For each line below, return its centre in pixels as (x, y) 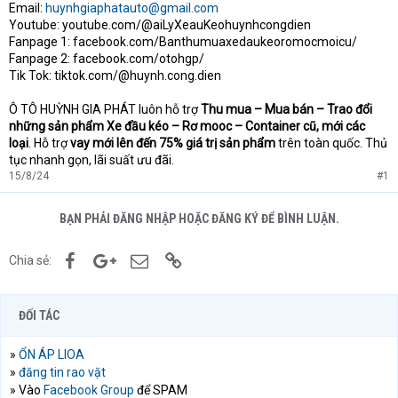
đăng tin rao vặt (62, 373)
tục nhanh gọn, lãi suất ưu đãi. (92, 160)
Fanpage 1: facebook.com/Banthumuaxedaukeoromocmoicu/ (183, 42)
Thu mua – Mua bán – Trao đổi (287, 110)
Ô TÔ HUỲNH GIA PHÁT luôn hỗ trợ (105, 110)
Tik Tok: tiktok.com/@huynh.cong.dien (115, 76)
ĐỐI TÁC (39, 316)
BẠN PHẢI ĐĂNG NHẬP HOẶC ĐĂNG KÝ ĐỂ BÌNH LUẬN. (199, 219)
